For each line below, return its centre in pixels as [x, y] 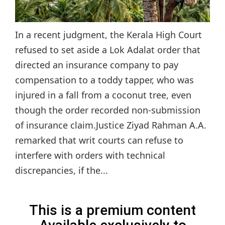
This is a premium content [113, 210]
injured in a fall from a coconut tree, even [103, 95]
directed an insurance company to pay [97, 65]
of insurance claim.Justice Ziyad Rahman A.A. [111, 125]
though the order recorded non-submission [108, 110]
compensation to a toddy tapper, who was [104, 80]
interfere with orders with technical [90, 155]
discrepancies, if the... [62, 171]
